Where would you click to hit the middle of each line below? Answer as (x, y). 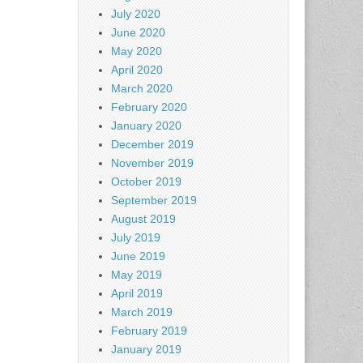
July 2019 (136, 237)
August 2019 (143, 219)
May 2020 (137, 51)
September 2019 (154, 200)
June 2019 (138, 256)
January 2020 (146, 126)
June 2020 (138, 32)
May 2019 (137, 275)
